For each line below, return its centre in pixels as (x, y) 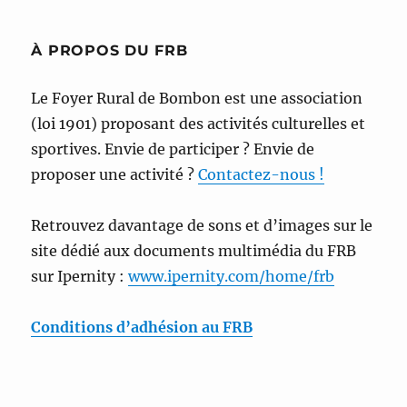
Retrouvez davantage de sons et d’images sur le (202, 226)
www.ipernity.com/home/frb (232, 277)
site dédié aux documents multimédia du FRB (194, 251)
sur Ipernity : (80, 277)
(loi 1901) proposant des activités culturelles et (199, 124)
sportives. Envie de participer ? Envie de (173, 149)
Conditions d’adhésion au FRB (142, 328)
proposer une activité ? (115, 175)
